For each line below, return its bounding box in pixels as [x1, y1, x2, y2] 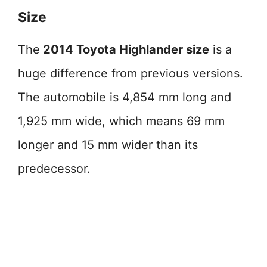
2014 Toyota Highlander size [40, 42, 209, 57]
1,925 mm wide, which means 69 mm [18, 114, 225, 128]
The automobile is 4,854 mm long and [18, 90, 231, 104]
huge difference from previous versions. [18, 66, 243, 80]
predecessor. [18, 162, 91, 176]
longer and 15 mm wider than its [18, 138, 198, 152]
